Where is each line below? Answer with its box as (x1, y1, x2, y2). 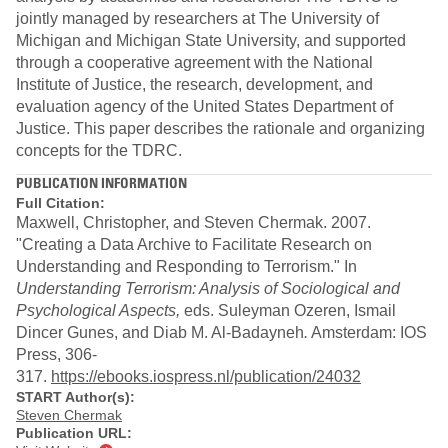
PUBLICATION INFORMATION (16, 174, 187, 192)
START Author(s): (16, 388, 135, 405)
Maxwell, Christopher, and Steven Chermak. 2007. (16, 213, 371, 231)
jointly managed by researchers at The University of (16, 10, 379, 28)
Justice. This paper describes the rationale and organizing (16, 120, 425, 138)
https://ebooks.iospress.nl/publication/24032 (51, 367, 361, 385)
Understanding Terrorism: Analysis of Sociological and (16, 279, 400, 297)
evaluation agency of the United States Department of (16, 98, 393, 116)
